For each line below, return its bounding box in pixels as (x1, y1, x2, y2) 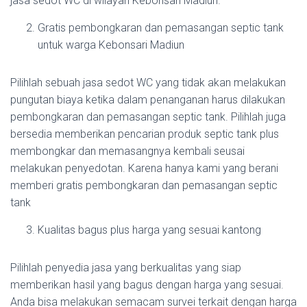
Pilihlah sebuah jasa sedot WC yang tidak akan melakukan (10, 76, 286, 89)
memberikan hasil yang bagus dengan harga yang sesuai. (10, 278, 284, 291)
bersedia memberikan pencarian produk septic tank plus (10, 127, 279, 140)
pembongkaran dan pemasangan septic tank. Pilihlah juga (10, 110, 286, 123)
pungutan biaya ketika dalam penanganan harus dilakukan (10, 93, 285, 106)
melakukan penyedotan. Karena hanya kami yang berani (10, 162, 278, 175)
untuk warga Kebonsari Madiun (38, 38, 184, 51)
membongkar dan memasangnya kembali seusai (10, 145, 245, 158)
